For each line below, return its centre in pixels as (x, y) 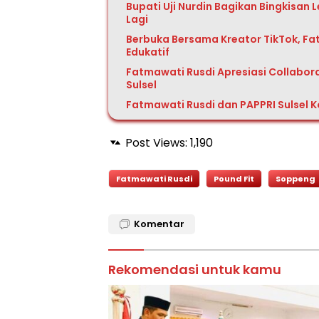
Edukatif (148, 52)
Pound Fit (234, 179)
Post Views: (156, 143)
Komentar (159, 224)
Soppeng (296, 179)
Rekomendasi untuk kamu (195, 270)
